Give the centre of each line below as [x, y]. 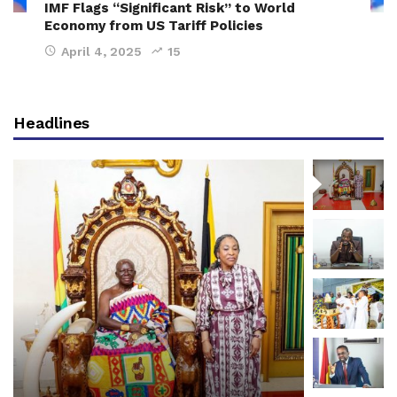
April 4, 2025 [101, 51]
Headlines [52, 122]
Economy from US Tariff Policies [154, 25]
